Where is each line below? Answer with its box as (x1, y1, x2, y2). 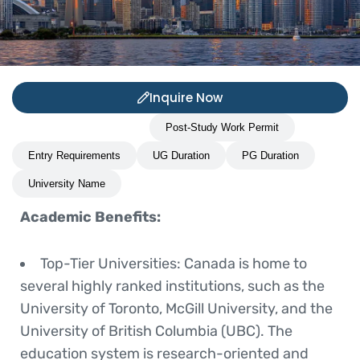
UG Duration (153, 149, 210, 162)
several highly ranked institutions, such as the (20, 277, 325, 295)
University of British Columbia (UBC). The (20, 322, 292, 340)
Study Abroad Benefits (28, 121, 133, 133)
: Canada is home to (177, 255, 307, 272)
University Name (28, 178, 105, 190)
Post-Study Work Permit (166, 121, 279, 133)
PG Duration (242, 149, 299, 162)
